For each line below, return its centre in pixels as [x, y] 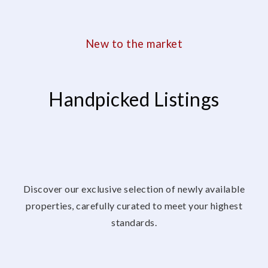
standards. [134, 222]
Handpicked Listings [134, 99]
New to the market [134, 44]
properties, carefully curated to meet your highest [134, 205]
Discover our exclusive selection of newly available [134, 188]
